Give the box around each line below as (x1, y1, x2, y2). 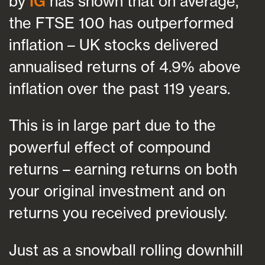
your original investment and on (9, 182, 225, 201)
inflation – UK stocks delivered (9, 35, 218, 54)
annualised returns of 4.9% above (9, 57, 241, 76)
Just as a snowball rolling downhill (9, 240, 243, 259)
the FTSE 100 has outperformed (9, 14, 234, 33)
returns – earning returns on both (9, 160, 237, 179)
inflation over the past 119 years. (9, 79, 230, 98)
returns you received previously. (9, 203, 227, 222)
